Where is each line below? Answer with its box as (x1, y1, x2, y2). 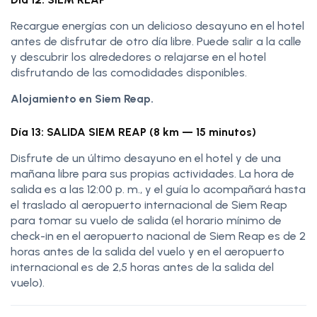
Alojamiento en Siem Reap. (11, 91, 154, 105)
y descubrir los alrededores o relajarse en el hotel (11, 50, 266, 64)
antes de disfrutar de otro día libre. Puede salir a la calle (11, 34, 301, 48)
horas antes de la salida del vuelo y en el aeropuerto (11, 244, 284, 258)
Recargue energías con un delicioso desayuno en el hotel (11, 18, 304, 33)
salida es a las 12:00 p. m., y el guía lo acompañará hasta (11, 182, 306, 196)
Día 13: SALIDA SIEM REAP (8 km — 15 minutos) (11, 125, 256, 139)
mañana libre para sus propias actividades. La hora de (11, 166, 294, 180)
